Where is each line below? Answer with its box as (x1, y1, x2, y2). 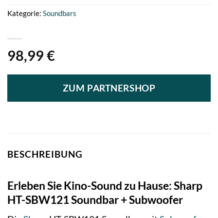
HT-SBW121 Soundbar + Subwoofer (7, 192, 183, 206)
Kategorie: (7, 8, 43, 18)
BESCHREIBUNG (7, 148, 83, 160)
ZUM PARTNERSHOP (62, 83, 156, 94)
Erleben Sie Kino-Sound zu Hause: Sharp (7, 178, 202, 192)
